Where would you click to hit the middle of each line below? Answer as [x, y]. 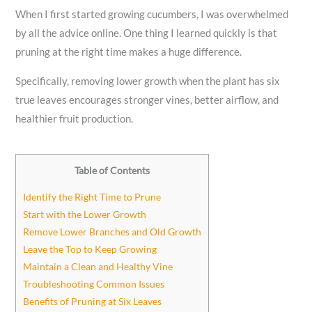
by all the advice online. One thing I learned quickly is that [147, 33]
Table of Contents [112, 170]
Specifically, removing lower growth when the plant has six [148, 81]
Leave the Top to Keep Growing [90, 249]
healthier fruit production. [75, 118]
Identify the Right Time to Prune [92, 197]
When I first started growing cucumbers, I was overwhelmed [152, 15]
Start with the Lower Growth [85, 214]
